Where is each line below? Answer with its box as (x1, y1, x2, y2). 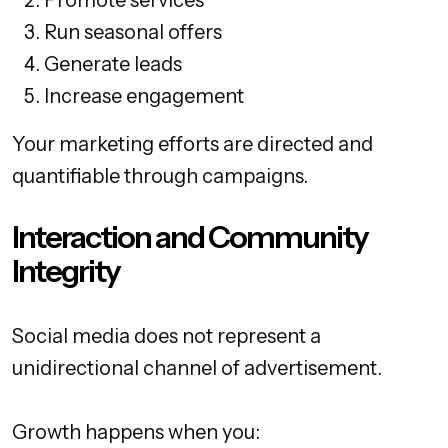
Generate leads (44, 52, 182, 77)
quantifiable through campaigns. (12, 164, 308, 189)
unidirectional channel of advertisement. (12, 356, 382, 381)
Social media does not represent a (12, 324, 321, 349)
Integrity (12, 252, 120, 291)
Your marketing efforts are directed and (12, 132, 373, 157)
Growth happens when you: (12, 420, 260, 445)
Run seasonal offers (44, 20, 222, 45)
